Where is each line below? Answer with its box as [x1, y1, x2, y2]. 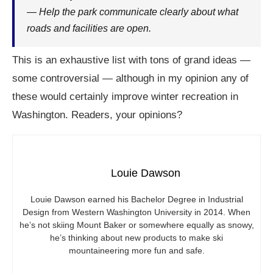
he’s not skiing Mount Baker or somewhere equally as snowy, [19, 220, 254, 230]
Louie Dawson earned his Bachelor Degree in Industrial [30, 194, 243, 204]
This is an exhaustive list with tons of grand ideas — [12, 54, 250, 66]
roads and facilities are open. [27, 23, 151, 34]
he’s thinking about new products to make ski [50, 233, 223, 243]
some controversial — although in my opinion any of [12, 73, 249, 84]
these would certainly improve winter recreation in [12, 91, 238, 102]
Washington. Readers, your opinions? [12, 109, 182, 121]
